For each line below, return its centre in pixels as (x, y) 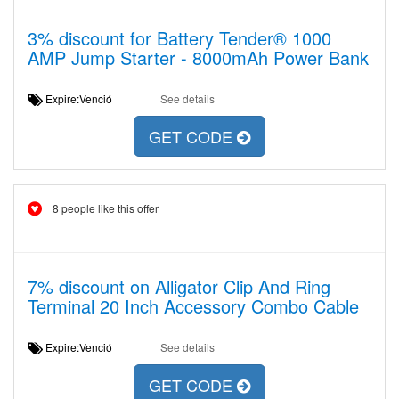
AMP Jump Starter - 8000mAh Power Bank (198, 57)
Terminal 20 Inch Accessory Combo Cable (193, 306)
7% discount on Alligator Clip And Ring (179, 286)
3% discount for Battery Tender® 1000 (179, 38)
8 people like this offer (106, 208)
